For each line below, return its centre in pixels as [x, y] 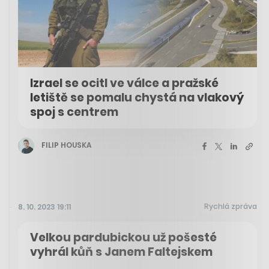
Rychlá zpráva [231, 206]
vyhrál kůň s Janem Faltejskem [121, 252]
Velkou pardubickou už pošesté [123, 237]
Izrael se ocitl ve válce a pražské [124, 83]
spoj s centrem [74, 112]
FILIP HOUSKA [66, 145]
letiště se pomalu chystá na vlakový [137, 97]
